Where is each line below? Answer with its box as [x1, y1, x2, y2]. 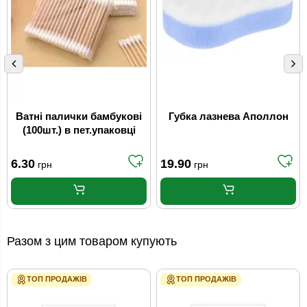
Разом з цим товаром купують [7, 234, 177, 249]
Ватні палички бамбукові [16, 110, 142, 123]
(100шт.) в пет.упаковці [22, 124, 136, 137]
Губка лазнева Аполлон [168, 110, 288, 123]
